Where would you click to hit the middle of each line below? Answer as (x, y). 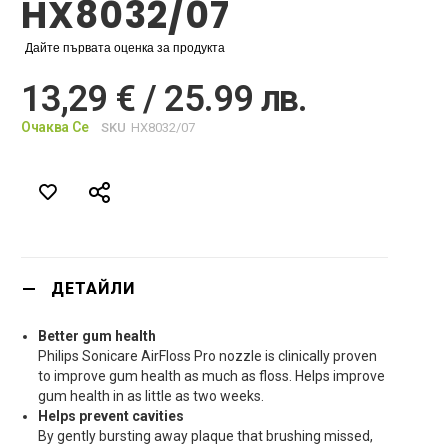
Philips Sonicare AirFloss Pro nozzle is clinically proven (207, 356)
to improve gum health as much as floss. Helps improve (211, 376)
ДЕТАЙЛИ (92, 288)
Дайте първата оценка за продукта (124, 48)
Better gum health (96, 336)
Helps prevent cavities (110, 416)
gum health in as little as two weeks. (150, 396)
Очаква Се (54, 127)
